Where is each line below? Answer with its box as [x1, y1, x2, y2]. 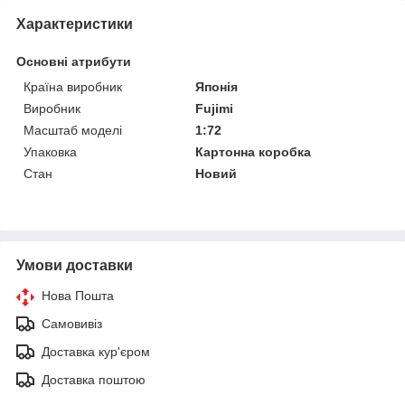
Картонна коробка [195, 144, 312, 159]
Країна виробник [24, 79, 122, 94]
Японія [195, 79, 239, 94]
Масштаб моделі [24, 122, 122, 137]
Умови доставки [16, 257, 133, 273]
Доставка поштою [42, 372, 146, 387]
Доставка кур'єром [42, 344, 150, 359]
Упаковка [24, 144, 77, 159]
